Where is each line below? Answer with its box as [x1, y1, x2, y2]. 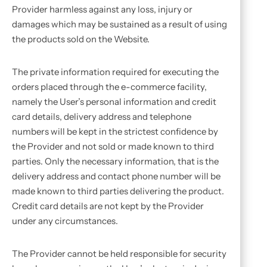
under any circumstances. [12, 215, 118, 226]
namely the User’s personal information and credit [12, 96, 216, 107]
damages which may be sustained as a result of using [12, 18, 227, 30]
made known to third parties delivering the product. [12, 185, 224, 197]
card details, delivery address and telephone [12, 111, 191, 122]
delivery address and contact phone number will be [12, 170, 221, 182]
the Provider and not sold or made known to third [12, 141, 214, 152]
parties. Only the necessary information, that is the [12, 156, 219, 167]
